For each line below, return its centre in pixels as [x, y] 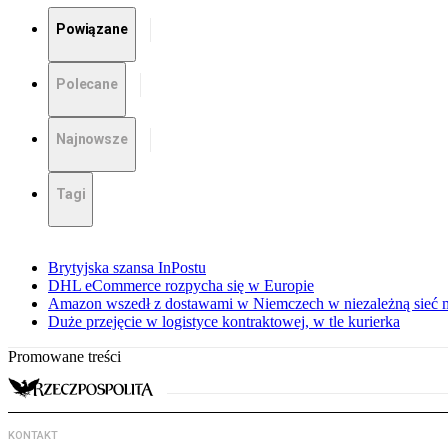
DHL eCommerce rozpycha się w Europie [181, 286]
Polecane [87, 84]
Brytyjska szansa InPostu [127, 268]
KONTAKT [33, 436]
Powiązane [92, 29]
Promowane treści [64, 357]
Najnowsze [92, 139]
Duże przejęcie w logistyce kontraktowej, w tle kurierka [224, 322]
